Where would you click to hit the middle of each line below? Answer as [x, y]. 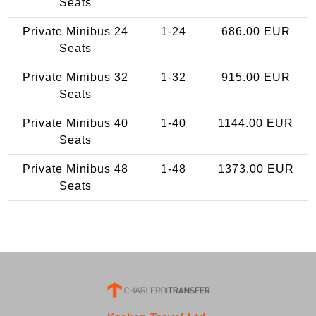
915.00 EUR [256, 77]
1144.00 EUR [256, 123]
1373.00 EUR [256, 169]
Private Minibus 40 [75, 123]
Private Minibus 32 [75, 77]
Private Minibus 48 [75, 169]
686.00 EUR [256, 31]
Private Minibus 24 [75, 31]
